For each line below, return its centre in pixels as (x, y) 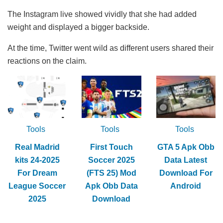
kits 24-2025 (37, 160)
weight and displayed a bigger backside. (78, 27)
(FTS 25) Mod (111, 173)
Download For (186, 173)
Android (186, 186)
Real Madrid (37, 147)
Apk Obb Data (111, 186)
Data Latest (186, 160)
